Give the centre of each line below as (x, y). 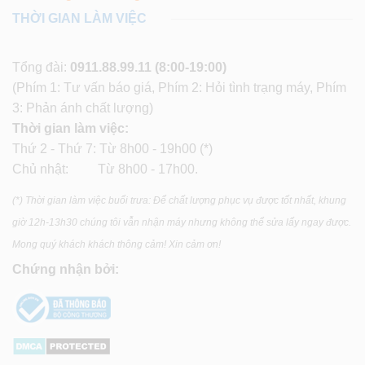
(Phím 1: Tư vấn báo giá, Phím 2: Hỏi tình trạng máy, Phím (179, 88)
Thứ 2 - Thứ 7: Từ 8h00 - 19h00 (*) (112, 149)
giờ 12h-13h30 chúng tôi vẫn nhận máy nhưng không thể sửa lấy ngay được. (182, 223)
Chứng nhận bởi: (66, 270)
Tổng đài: (41, 68)
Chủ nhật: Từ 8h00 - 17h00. (105, 169)
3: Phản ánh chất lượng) (83, 108)
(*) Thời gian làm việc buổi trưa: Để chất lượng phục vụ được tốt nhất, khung (179, 201)
